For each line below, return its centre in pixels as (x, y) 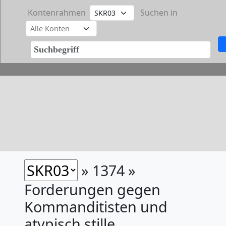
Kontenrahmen (57, 13)
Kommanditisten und (96, 207)
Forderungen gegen (92, 189)
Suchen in (159, 13)
